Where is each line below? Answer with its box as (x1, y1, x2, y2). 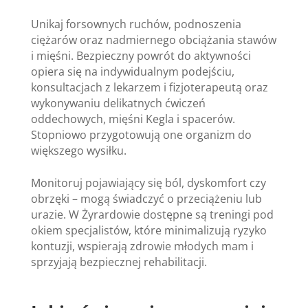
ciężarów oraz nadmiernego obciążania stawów (30, 32, 276, 47)
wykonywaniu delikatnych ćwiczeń (30, 95, 206, 111)
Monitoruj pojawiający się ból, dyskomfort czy (30, 175, 266, 190)
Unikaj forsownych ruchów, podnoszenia (30, 16, 241, 32)
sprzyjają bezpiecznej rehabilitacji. (30, 254, 207, 269)
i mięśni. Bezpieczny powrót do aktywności (30, 47, 251, 63)
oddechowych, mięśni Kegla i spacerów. (30, 111, 235, 126)
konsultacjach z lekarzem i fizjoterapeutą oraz (30, 79, 268, 95)
